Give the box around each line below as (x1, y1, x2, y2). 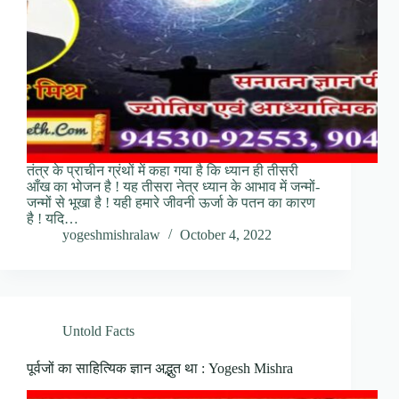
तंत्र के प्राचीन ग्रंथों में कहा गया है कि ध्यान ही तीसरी (27, 163, 298, 179)
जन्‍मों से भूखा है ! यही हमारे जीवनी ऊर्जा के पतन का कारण (27, 195, 315, 211)
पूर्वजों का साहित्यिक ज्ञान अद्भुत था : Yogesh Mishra (27, 361, 293, 377)
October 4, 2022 (180, 227, 272, 243)
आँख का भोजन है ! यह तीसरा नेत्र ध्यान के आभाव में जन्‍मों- (27, 179, 320, 195)
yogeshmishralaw (62, 227, 160, 243)
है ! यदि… (27, 211, 78, 227)
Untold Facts (62, 323, 134, 339)
